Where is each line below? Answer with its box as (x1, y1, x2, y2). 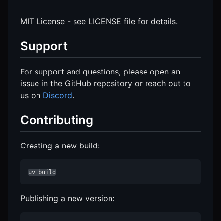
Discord (43, 90, 72, 101)
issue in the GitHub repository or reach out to (20, 78, 191, 89)
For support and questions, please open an (20, 67, 180, 77)
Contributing (20, 113, 93, 128)
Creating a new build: (20, 141, 100, 151)
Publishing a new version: (20, 193, 114, 204)
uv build (28, 169, 56, 176)
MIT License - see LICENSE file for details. (20, 16, 178, 27)
